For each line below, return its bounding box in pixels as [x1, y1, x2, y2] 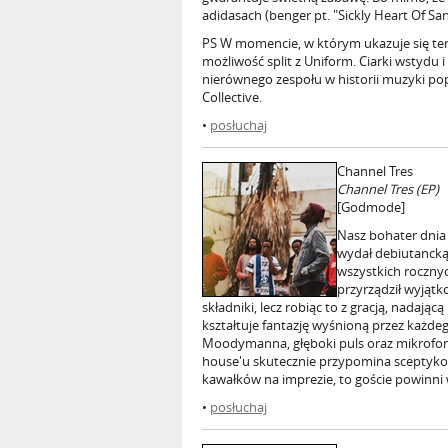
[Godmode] [337, 198, 405, 216]
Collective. [202, 88, 262, 106]
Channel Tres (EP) [337, 180, 439, 198]
